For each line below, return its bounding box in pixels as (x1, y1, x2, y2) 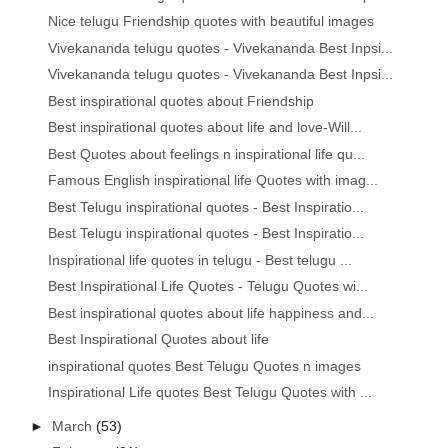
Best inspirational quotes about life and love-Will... (48, 119, 363, 136)
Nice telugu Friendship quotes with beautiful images (48, 13, 375, 30)
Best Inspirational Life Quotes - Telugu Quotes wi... (48, 278, 369, 295)
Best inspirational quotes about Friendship (48, 92, 315, 109)
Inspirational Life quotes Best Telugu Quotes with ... (48, 384, 373, 401)
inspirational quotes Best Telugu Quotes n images (48, 357, 362, 374)
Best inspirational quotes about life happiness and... (48, 304, 375, 321)
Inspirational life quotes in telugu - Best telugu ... (48, 251, 353, 268)
